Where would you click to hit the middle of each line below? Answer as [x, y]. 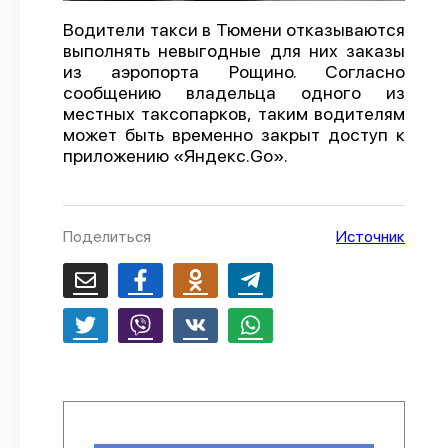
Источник [370, 236]
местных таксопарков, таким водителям [234, 113]
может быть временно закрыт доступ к [234, 134]
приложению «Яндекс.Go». [175, 155]
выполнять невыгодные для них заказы [234, 50]
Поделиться [107, 236]
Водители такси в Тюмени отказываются [234, 29]
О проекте [224, 27]
